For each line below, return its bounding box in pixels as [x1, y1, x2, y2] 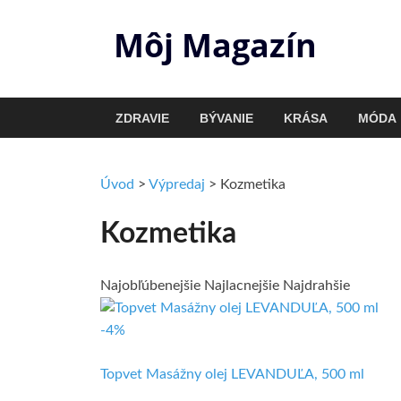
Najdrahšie [283, 278, 350, 293]
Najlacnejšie [204, 278, 279, 293]
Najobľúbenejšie [100, 278, 200, 293]
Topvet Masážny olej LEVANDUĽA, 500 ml [100, 367, 364, 381]
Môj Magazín [114, 23, 317, 67]
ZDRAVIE [115, 110, 169, 125]
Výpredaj [149, 177, 205, 192]
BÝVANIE [200, 110, 253, 125]
